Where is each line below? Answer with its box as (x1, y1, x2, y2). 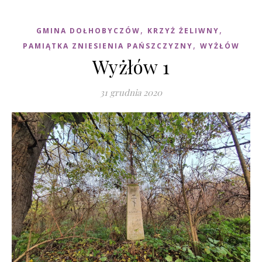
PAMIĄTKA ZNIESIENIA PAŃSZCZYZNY (22, 41, 193, 51)
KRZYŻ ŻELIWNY (147, 26, 219, 36)
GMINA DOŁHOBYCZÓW (36, 26, 140, 36)
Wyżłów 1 (92, 54, 170, 79)
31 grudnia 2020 (100, 87, 162, 98)
